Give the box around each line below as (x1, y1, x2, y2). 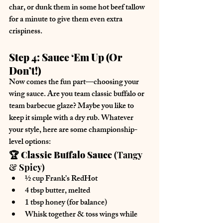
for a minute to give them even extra (9, 12, 124, 27)
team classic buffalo (74, 87, 136, 102)
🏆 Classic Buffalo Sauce (9, 148, 112, 161)
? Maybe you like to (73, 99, 135, 114)
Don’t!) (9, 63, 41, 77)
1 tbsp (25, 196, 45, 211)
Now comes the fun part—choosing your (9, 75, 140, 90)
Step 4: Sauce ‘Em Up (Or (9, 50, 124, 64)
